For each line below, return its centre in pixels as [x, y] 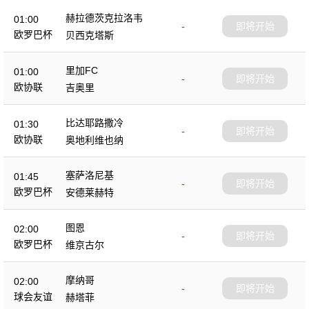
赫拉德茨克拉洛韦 [104, 18]
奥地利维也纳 [94, 140]
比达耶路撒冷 [94, 123]
